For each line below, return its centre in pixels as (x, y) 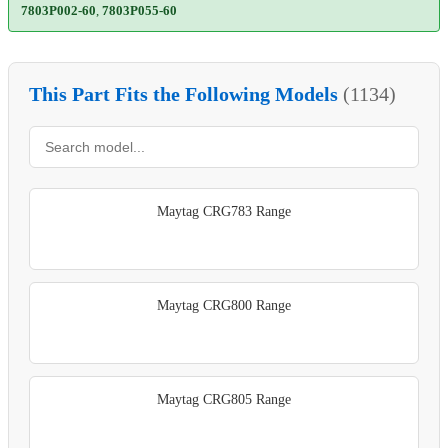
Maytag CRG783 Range (224, 211)
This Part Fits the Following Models (186, 93)
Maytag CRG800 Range (224, 305)
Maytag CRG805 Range (224, 399)
